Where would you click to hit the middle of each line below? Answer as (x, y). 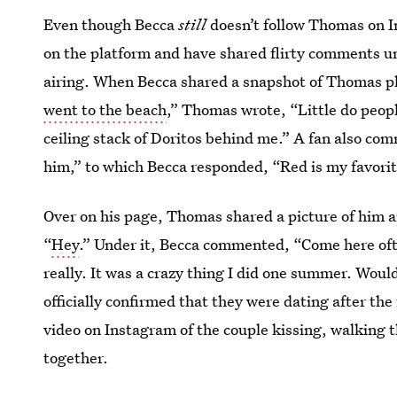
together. (76, 358)
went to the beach (105, 109)
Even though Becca (111, 24)
